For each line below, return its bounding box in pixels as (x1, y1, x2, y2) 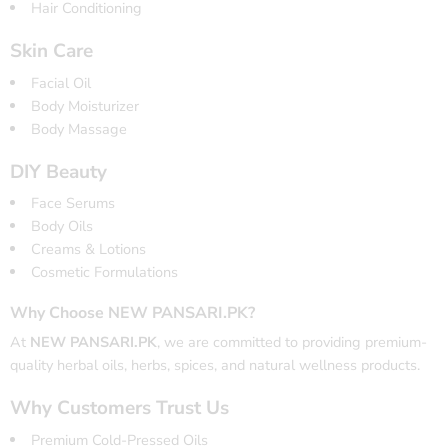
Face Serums (30, 193, 115, 214)
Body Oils (30, 216, 93, 237)
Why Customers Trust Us (10, 395, 229, 422)
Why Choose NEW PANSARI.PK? (10, 302, 255, 325)
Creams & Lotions (30, 239, 146, 260)
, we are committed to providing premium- (157, 332, 427, 353)
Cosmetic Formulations (30, 262, 178, 283)
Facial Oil (30, 72, 91, 93)
